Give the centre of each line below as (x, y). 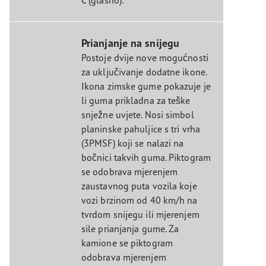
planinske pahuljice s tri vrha (140, 129)
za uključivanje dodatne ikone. (144, 72)
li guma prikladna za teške (136, 100)
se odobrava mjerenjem (129, 171)
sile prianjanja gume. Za (130, 228)
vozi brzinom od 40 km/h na (139, 200)
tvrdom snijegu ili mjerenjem (140, 214)
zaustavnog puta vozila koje (139, 186)
